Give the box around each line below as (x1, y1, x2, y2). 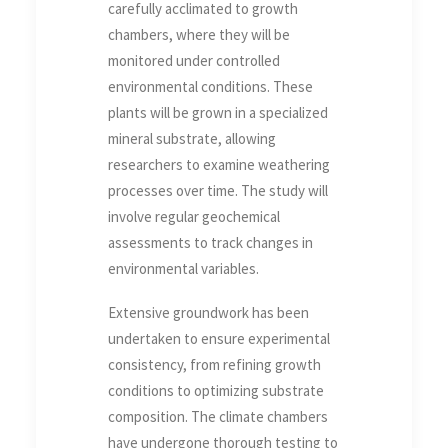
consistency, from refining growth (108, 355, 321, 375)
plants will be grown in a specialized (108, 103, 328, 123)
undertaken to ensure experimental (108, 329, 330, 349)
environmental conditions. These (108, 77, 313, 97)
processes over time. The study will (108, 181, 328, 201)
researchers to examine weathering (108, 155, 330, 175)
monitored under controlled (108, 51, 280, 71)
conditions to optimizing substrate (108, 381, 324, 401)
